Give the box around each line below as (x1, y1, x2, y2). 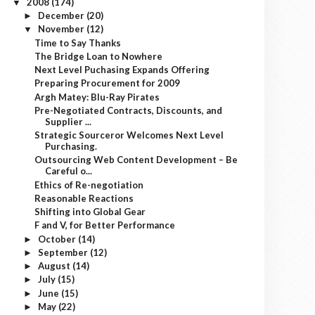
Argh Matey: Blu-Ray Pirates (34, 91, 160, 103)
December (37, 10, 86, 21)
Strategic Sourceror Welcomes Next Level (34, 129, 224, 141)
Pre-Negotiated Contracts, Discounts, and (34, 104, 223, 116)
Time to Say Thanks (34, 37, 122, 49)
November (37, 23, 86, 35)
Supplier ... (45, 115, 92, 127)
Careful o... (45, 165, 93, 177)
